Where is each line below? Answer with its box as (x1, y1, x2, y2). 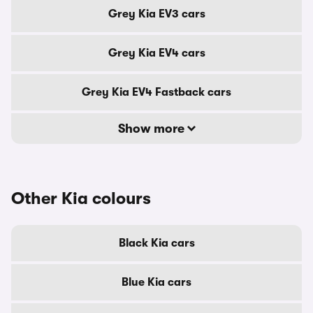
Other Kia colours (11, 189, 151, 208)
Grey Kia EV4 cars (108, 47, 205, 59)
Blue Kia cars (122, 276, 191, 289)
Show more (117, 122, 187, 136)
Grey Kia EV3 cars (108, 8, 205, 20)
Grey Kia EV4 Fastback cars (82, 86, 231, 99)
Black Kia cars (118, 237, 195, 249)
